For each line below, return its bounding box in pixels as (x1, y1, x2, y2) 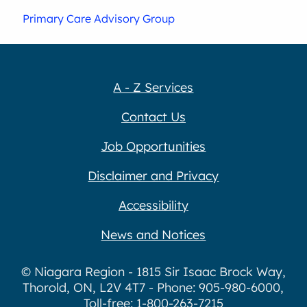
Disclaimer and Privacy (88, 167, 219, 184)
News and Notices (101, 226, 206, 243)
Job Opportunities (101, 138, 206, 154)
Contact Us (121, 108, 186, 125)
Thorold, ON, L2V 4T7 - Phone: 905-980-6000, (23, 280, 284, 296)
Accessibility (118, 197, 188, 213)
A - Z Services (113, 79, 194, 95)
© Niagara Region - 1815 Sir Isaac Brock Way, (21, 264, 286, 280)
